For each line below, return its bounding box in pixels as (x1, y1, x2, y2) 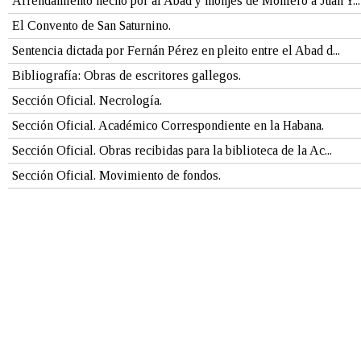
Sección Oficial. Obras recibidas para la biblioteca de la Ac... (11, 143, 332, 158)
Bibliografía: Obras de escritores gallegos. (11, 68, 241, 83)
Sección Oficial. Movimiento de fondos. (11, 168, 221, 183)
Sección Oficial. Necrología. (11, 93, 162, 108)
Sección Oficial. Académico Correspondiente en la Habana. (11, 118, 324, 133)
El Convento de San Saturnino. (11, 19, 171, 33)
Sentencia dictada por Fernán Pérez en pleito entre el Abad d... (11, 44, 340, 58)
